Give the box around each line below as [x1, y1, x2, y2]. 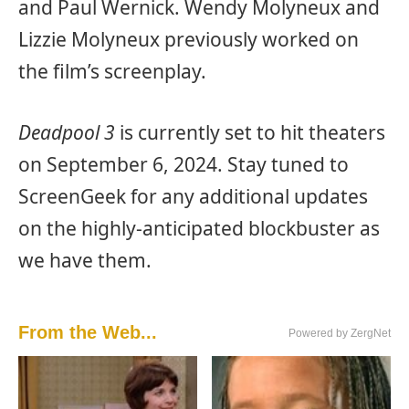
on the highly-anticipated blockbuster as [18, 215, 380, 241]
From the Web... [18, 322, 157, 343]
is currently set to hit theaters [115, 119, 385, 145]
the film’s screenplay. [18, 58, 206, 84]
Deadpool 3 [18, 119, 115, 145]
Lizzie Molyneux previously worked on [18, 26, 359, 52]
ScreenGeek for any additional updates [18, 183, 368, 209]
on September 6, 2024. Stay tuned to [18, 151, 349, 177]
